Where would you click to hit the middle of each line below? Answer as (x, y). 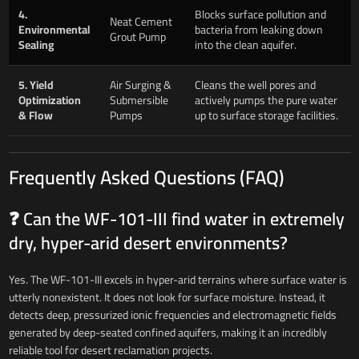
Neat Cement (141, 21)
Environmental (54, 29)
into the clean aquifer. (245, 44)
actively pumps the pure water (266, 100)
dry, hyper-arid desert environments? (148, 242)
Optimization (49, 100)
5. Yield (36, 85)
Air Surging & (140, 85)
